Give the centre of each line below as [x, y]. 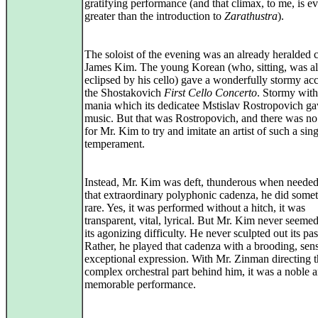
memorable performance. [140, 284]
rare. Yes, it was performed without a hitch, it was [195, 208]
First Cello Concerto [210, 93]
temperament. [115, 144]
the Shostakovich [124, 93]
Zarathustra [251, 16]
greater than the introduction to [154, 16]
